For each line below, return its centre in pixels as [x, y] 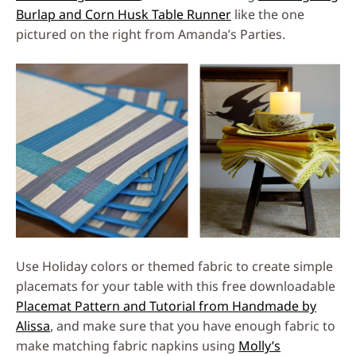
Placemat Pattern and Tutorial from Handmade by [166, 306]
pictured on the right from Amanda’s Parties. [151, 35]
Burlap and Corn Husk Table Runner [124, 15]
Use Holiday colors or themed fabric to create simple [174, 267]
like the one [268, 15]
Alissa [33, 326]
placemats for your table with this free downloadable [176, 286]
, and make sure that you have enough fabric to [193, 326]
